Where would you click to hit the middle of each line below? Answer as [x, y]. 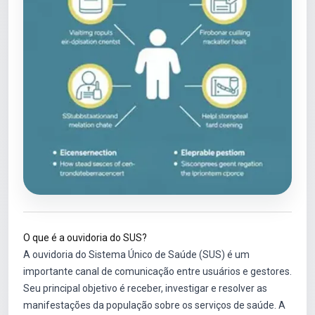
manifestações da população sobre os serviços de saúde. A [154, 305]
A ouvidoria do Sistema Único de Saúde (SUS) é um [136, 255]
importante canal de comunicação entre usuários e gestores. [157, 271]
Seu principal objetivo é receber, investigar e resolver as [145, 288]
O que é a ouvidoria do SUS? [85, 238]
